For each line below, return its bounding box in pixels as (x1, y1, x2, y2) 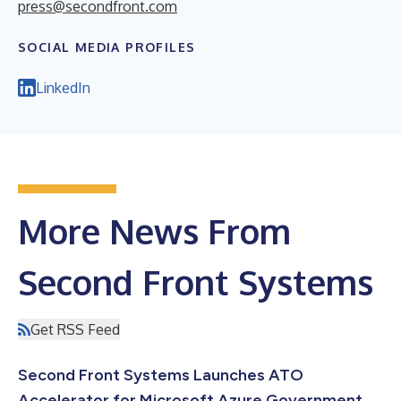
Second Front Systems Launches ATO (18, 365, 303, 386)
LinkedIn (36, 79, 90, 98)
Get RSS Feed (30, 320, 120, 339)
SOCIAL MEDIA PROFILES (18, 39, 196, 55)
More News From (18, 209, 291, 253)
